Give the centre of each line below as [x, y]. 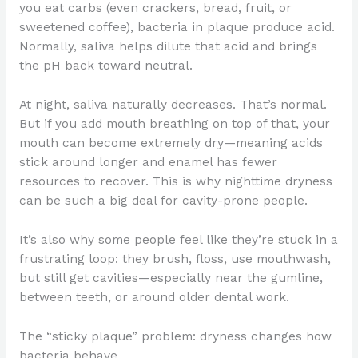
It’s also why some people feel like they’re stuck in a [178, 239]
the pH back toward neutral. [105, 66]
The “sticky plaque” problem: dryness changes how [175, 336]
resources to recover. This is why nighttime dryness [175, 182]
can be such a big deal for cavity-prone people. [163, 201]
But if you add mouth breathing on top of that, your [174, 124]
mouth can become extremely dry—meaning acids [171, 143]
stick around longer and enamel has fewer [148, 163]
